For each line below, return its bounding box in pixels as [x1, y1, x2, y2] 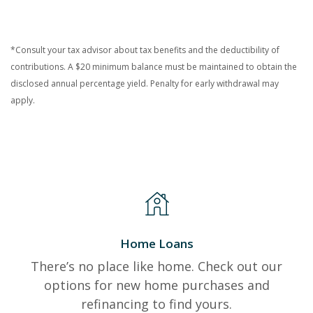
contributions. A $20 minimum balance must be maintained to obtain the [10, 60, 297, 73]
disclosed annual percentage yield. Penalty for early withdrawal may [10, 77, 279, 89]
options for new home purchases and [43, 276, 270, 293]
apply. [10, 94, 35, 106]
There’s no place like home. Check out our [31, 257, 282, 275]
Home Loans [119, 235, 194, 252]
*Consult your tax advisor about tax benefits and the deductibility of [10, 43, 279, 56]
